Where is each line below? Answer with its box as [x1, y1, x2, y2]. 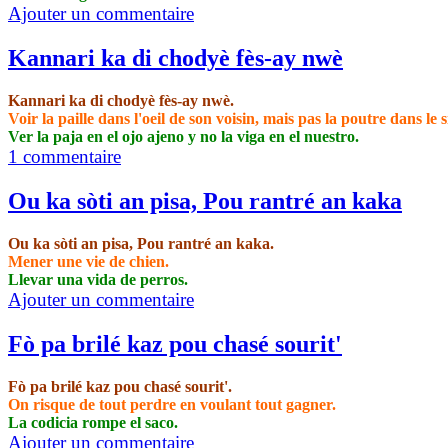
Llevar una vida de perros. [8, 270, 188, 288]
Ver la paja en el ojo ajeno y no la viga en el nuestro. [8, 128, 359, 146]
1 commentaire [8, 146, 121, 168]
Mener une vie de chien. [8, 252, 169, 270]
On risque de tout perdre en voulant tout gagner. [8, 395, 336, 413]
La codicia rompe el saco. [8, 413, 178, 431]
